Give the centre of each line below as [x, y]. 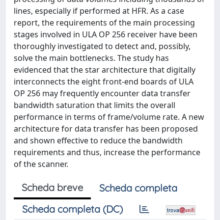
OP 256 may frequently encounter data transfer [102, 93]
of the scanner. [41, 164]
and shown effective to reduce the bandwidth [98, 140]
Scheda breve [52, 187]
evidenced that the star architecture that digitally [105, 69]
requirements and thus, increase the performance [107, 152]
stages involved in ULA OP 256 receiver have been [106, 34]
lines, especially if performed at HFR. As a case [99, 11]
